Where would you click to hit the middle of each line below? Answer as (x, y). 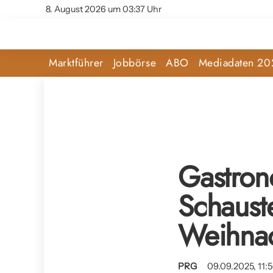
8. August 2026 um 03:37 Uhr (104, 9)
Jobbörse (135, 62)
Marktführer (76, 62)
